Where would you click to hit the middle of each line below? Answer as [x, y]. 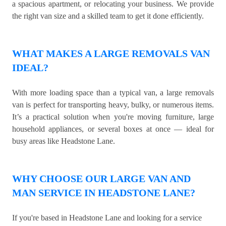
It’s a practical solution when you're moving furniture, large [113, 117]
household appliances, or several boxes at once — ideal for [113, 129]
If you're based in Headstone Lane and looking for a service [107, 218]
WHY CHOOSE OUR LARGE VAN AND [101, 179]
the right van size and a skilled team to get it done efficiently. [108, 16]
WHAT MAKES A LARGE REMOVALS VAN [111, 54]
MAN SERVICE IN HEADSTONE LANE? [104, 193]
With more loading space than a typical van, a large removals [113, 93]
